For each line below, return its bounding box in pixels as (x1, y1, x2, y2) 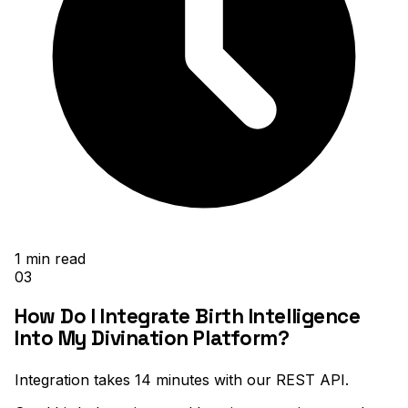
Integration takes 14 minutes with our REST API (15, 370, 345, 389)
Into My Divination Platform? (15, 325, 290, 352)
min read (21, 250, 86, 269)
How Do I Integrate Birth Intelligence (15, 303, 361, 331)
